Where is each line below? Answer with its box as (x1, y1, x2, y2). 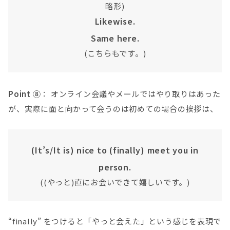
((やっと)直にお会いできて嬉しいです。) (40, 176, 190, 187)
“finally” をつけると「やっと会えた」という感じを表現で (8, 215, 221, 226)
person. (99, 160, 131, 173)
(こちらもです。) (84, 48, 146, 59)
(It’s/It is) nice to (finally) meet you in (31, 143, 199, 156)
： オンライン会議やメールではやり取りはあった (41, 88, 221, 100)
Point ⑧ (8, 88, 41, 100)
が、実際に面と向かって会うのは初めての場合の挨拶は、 (8, 103, 218, 114)
